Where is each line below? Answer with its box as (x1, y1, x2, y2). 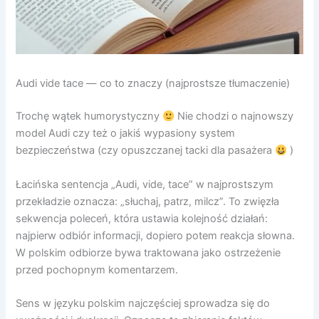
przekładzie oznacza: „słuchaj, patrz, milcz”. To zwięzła (16, 194, 280, 208)
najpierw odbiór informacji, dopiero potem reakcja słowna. (16, 229, 296, 242)
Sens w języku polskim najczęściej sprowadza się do (16, 296, 271, 310)
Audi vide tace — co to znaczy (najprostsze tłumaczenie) (16, 77, 291, 90)
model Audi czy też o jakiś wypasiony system (16, 127, 236, 140)
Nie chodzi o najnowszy (174, 110, 294, 123)
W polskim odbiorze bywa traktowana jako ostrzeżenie (16, 246, 281, 259)
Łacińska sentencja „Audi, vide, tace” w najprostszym (16, 177, 274, 191)
